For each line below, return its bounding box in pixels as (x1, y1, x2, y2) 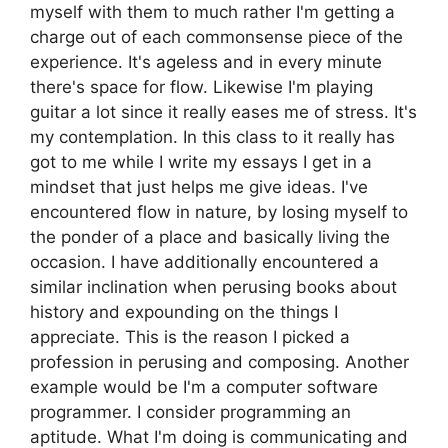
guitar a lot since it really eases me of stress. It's (30, 102, 417, 123)
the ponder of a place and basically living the (30, 227, 390, 248)
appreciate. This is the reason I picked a (30, 327, 350, 348)
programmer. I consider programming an (30, 402, 351, 423)
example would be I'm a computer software (30, 377, 378, 398)
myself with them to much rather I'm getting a (30, 2, 395, 23)
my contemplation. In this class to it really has (30, 127, 395, 148)
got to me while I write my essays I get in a (30, 152, 372, 173)
